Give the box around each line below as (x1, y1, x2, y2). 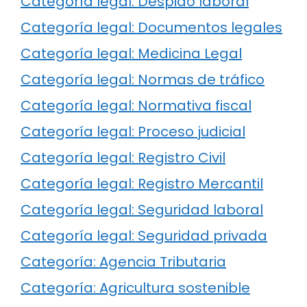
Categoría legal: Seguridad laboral (21, 199, 263, 219)
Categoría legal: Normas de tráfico (21, 69, 265, 89)
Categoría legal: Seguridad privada (21, 225, 267, 245)
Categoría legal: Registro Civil (21, 147, 225, 167)
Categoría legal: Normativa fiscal (21, 95, 251, 115)
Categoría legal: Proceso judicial (21, 121, 245, 141)
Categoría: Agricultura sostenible (21, 278, 250, 297)
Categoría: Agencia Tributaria (21, 251, 226, 271)
